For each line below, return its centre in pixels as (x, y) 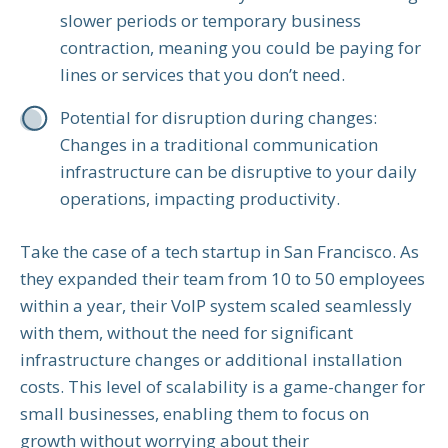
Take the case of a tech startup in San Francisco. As (219, 252)
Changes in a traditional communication (219, 145)
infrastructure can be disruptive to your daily (238, 172)
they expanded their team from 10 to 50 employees (222, 279)
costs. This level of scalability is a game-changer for (222, 387)
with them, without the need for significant (186, 333)
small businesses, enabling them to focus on (194, 414)
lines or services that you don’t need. (202, 75)
